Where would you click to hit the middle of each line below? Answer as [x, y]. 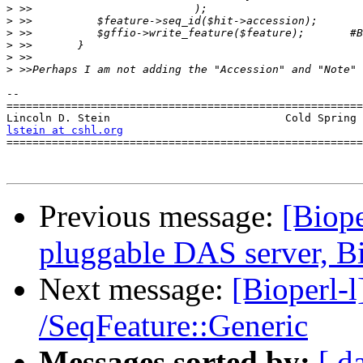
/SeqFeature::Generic [173, 326]
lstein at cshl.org [65, 130]
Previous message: [160, 216]
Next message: [135, 289]
